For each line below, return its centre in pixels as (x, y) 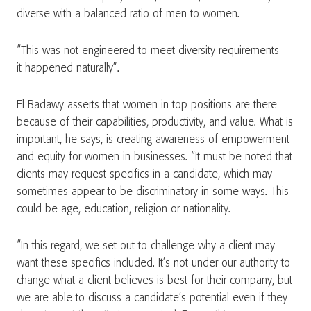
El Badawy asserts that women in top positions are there (147, 105)
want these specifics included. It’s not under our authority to (153, 263)
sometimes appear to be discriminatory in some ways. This (153, 192)
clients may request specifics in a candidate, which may (144, 175)
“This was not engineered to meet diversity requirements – (153, 51)
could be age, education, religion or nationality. (124, 209)
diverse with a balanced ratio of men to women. (128, 14)
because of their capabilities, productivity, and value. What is (155, 123)
